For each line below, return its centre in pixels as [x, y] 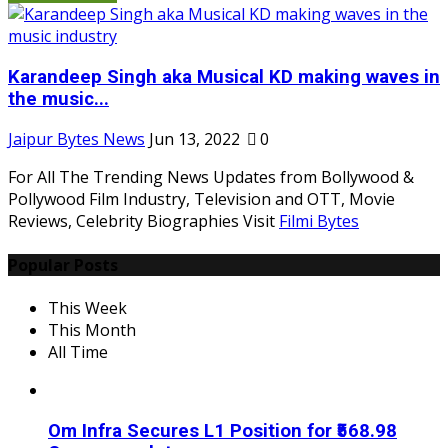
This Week [87, 307]
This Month [92, 329]
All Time [78, 351]
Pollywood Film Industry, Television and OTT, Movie [201, 199]
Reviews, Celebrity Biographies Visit [143, 221]
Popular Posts [63, 264]
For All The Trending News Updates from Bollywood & [211, 177]
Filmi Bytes [319, 221]
